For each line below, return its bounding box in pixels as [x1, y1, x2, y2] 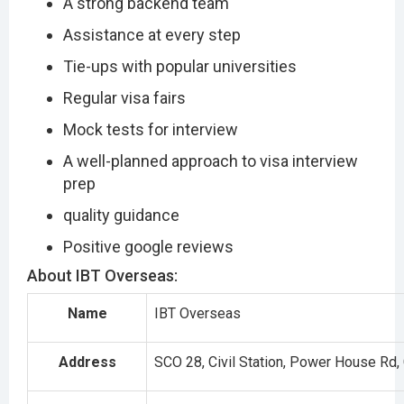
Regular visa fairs [63, 87, 186, 107]
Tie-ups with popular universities [63, 56, 297, 76]
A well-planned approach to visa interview [63, 151, 358, 170]
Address [58, 353, 116, 371]
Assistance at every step [63, 24, 241, 44]
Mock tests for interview [63, 119, 238, 139]
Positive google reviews [63, 236, 234, 256]
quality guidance [63, 205, 179, 225]
